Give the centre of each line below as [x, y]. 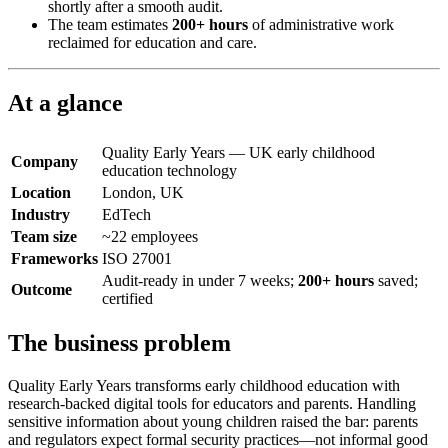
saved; [396, 280]
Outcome [41, 289]
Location [41, 192]
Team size [44, 236]
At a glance [65, 102]
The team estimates [110, 24]
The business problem [119, 343]
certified [127, 298]
